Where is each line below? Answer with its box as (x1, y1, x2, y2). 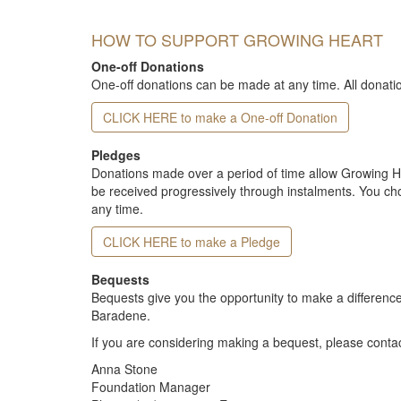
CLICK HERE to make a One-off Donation (103, 108, 337, 126)
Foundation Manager (91, 378, 210, 396)
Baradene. (91, 306, 161, 324)
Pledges (91, 146, 141, 164)
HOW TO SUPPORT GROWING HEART (91, 28, 383, 51)
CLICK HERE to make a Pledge (103, 233, 280, 251)
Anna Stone (91, 360, 158, 378)
